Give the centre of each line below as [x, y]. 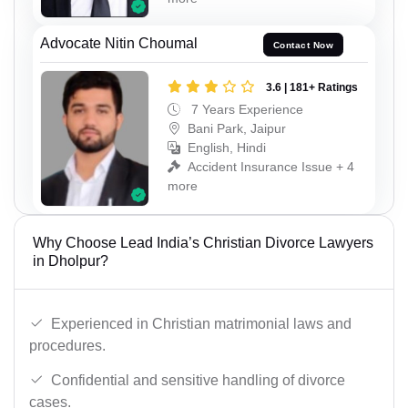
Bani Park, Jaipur [237, 129]
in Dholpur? [71, 260]
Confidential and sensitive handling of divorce [198, 381]
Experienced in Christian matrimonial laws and [201, 324]
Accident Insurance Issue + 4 [271, 167]
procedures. [67, 346]
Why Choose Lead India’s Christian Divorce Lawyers [203, 242]
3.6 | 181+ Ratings [312, 88]
